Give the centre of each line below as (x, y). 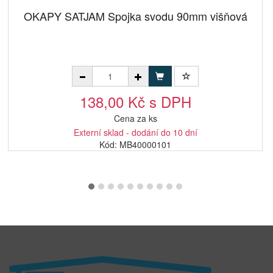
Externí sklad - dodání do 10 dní (135, 132)
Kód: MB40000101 (135, 144)
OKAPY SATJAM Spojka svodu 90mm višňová (135, 16)
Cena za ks (135, 118)
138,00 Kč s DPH (135, 101)
